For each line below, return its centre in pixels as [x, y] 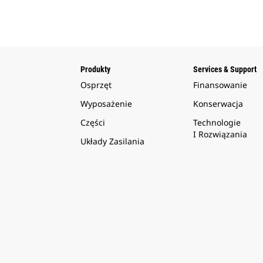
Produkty [95, 70]
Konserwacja [218, 104]
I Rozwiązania [220, 134]
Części [93, 123]
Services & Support [225, 70]
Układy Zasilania [112, 141]
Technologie [217, 123]
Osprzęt [96, 85]
